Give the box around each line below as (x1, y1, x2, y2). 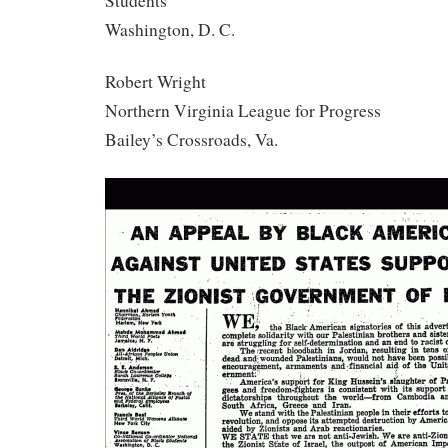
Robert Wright (105, 70, 206, 94)
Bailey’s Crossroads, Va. (105, 128, 278, 152)
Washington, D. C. (105, 17, 235, 41)
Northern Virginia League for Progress (105, 99, 381, 123)
